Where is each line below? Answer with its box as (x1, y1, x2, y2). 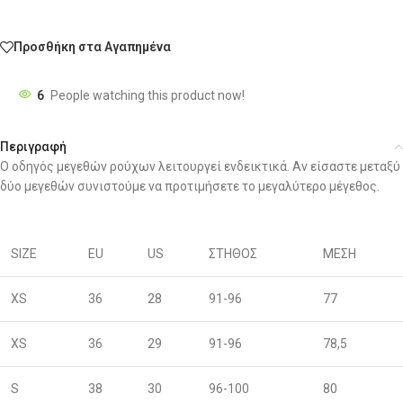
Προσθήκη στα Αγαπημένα (13, 40, 171, 55)
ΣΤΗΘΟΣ (209, 246, 257, 261)
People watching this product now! (50, 87, 245, 103)
